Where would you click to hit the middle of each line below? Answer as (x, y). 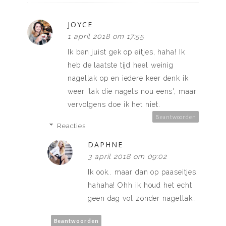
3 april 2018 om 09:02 (128, 156)
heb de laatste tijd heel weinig (121, 65)
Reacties (71, 126)
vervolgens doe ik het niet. (114, 104)
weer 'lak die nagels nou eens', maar (132, 91)
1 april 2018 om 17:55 (106, 36)
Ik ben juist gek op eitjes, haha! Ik (126, 52)
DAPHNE (105, 144)
